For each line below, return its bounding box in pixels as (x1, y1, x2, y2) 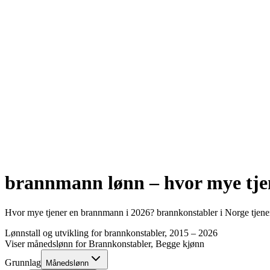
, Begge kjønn (151, 238, 204, 249)
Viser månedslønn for (5, 238, 89, 249)
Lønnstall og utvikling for (5, 227, 104, 238)
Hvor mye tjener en (5, 207, 81, 218)
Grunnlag (5, 257, 41, 268)
